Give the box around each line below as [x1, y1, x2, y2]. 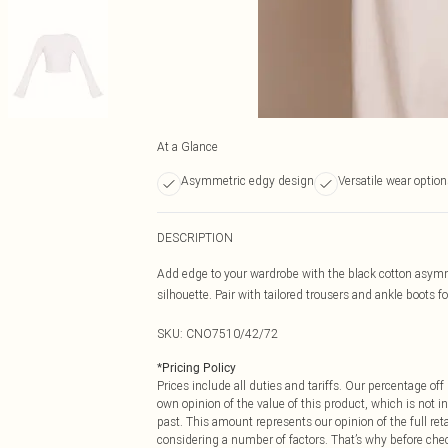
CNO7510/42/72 [186, 326, 278, 341]
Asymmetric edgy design [181, 173, 314, 188]
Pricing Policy [162, 361, 236, 375]
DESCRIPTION [157, 230, 233, 245]
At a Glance [157, 139, 218, 154]
